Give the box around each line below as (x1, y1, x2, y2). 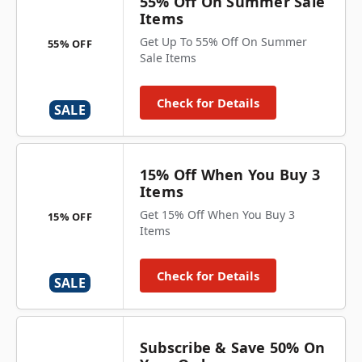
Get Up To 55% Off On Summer (140, 34, 307, 49)
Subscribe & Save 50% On (140, 338, 326, 357)
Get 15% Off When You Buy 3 (140, 207, 295, 222)
